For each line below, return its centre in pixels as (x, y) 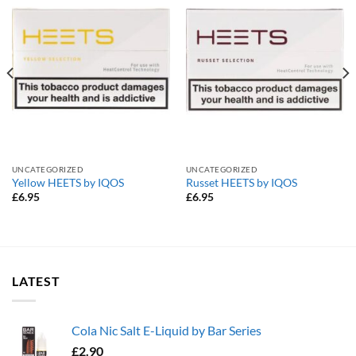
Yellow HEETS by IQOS (68, 182)
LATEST (36, 281)
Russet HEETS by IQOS (241, 182)
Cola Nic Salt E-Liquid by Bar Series (166, 330)
